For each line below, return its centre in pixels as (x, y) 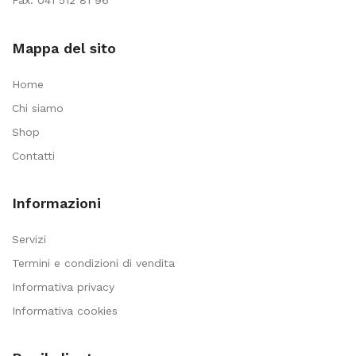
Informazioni (56, 203)
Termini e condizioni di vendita (93, 263)
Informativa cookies (65, 310)
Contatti (33, 155)
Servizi (29, 239)
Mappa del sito (64, 48)
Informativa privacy (63, 286)
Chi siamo (38, 108)
